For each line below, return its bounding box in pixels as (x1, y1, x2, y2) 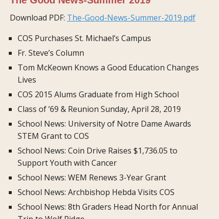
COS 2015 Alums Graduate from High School (18, 88, 179, 100)
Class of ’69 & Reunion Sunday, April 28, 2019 (18, 103, 181, 114)
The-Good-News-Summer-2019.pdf (67, 12, 196, 23)
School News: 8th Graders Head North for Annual (18, 201, 198, 212)
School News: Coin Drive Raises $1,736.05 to (18, 145, 177, 156)
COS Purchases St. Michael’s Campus (18, 32, 151, 44)
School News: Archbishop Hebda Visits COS (18, 186, 175, 197)
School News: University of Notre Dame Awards (18, 118, 191, 129)
